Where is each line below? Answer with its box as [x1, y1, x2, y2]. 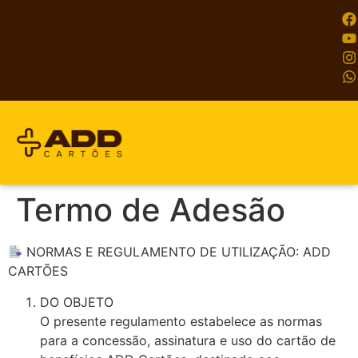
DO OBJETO [40, 293, 113, 310]
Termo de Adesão [16, 190, 285, 230]
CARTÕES [8, 263, 68, 280]
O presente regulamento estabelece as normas [40, 312, 322, 329]
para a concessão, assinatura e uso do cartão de [40, 332, 336, 348]
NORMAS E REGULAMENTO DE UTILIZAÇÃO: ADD [22, 244, 332, 261]
